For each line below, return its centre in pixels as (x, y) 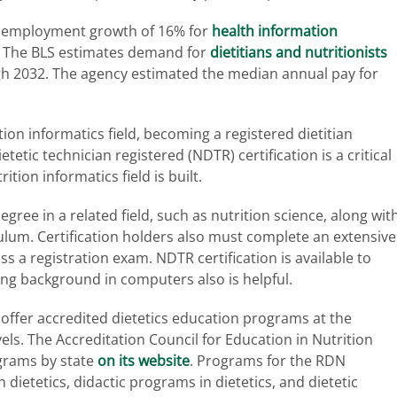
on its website (144, 361)
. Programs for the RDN (268, 361)
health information (275, 31)
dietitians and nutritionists (299, 52)
